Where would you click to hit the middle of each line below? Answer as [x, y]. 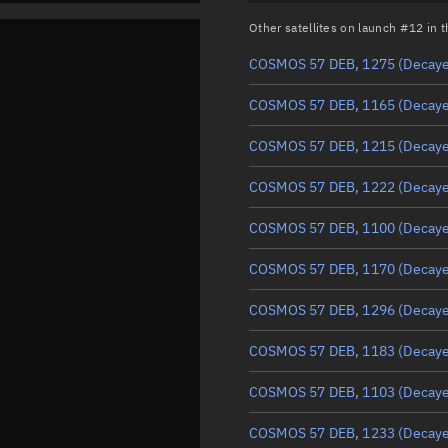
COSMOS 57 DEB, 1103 [322, 392]
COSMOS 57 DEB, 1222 [322, 187]
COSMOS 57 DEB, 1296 [322, 310]
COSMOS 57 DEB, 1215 [322, 146]
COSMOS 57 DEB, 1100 [322, 228]
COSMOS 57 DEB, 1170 [322, 269]
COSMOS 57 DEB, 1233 [322, 433]
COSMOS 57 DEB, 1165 [322, 105]
